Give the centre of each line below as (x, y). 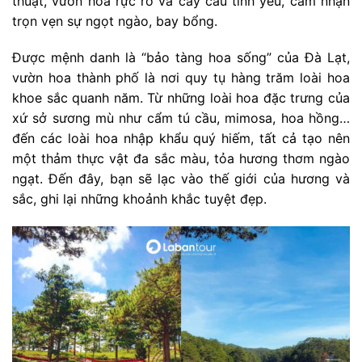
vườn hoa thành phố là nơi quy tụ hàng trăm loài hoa (181, 78)
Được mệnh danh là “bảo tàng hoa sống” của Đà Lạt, (181, 58)
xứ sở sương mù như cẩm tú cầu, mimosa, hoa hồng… (181, 118)
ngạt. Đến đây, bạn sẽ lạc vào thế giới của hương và (181, 179)
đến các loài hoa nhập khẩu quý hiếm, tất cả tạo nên (181, 139)
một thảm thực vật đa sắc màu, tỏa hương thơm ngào (181, 159)
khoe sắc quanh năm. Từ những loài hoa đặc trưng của (181, 98)
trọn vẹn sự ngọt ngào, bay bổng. (115, 21)
